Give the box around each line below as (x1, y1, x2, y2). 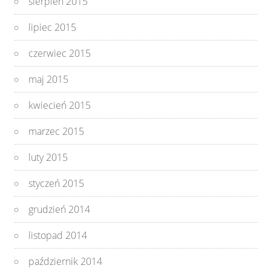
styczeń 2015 (28, 176, 85, 190)
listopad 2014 (28, 228, 88, 242)
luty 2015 (28, 150, 68, 164)
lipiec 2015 (28, 20, 77, 34)
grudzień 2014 (28, 202, 91, 216)
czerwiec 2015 (28, 46, 91, 60)
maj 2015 (28, 72, 69, 86)
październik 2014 (28, 254, 103, 268)
